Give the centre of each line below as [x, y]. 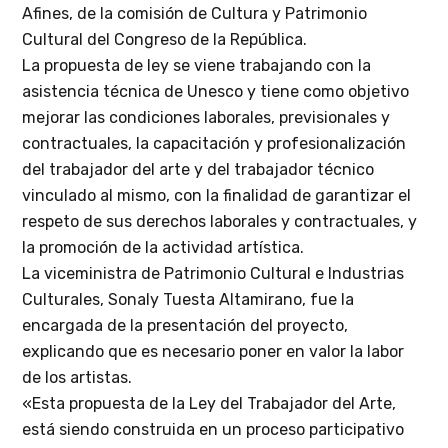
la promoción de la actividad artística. [163, 248]
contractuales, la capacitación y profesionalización [214, 144]
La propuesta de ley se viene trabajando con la [197, 66]
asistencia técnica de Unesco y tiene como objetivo [216, 92]
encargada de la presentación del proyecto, [185, 326]
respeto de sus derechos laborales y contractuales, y [220, 222]
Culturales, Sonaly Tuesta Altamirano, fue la [188, 300]
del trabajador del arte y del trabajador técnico [198, 170]
